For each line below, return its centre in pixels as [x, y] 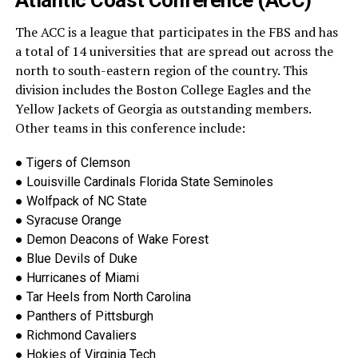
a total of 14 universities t [89, 52]
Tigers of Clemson [78, 163]
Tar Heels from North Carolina [108, 297]
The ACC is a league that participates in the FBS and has [176, 32]
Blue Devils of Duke [82, 259]
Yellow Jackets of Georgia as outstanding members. [163, 109]
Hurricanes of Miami [82, 278]
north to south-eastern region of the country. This [161, 71]
